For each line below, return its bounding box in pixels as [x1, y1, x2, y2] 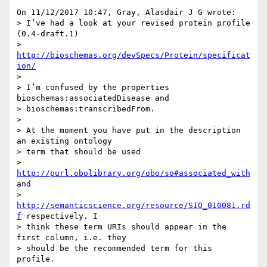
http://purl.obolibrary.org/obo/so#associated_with [17, 169, 250, 178]
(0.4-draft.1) [17, 29, 79, 39]
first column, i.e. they [17, 233, 131, 243]
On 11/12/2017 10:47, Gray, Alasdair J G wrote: [17, 8, 236, 17]
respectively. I [21, 212, 103, 221]
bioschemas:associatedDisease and [17, 94, 174, 103]
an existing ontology [17, 136, 117, 146]
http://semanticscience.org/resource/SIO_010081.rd [17, 201, 250, 210]
